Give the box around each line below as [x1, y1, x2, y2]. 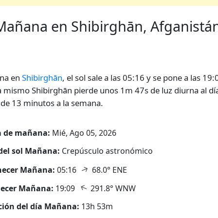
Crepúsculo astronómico [62, 145, 153, 156]
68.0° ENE [90, 164, 127, 175]
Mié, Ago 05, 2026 [50, 127, 116, 138]
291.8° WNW [89, 183, 136, 194]
